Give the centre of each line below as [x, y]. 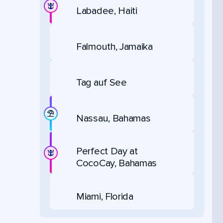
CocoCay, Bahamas [117, 163]
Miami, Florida [105, 196]
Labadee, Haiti [107, 11]
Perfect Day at [107, 151]
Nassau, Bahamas [113, 118]
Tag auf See [102, 82]
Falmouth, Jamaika [114, 47]
